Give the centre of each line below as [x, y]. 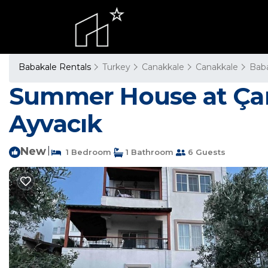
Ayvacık [56, 124]
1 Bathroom [148, 152]
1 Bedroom [86, 152]
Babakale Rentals [56, 67]
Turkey [116, 67]
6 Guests [205, 152]
